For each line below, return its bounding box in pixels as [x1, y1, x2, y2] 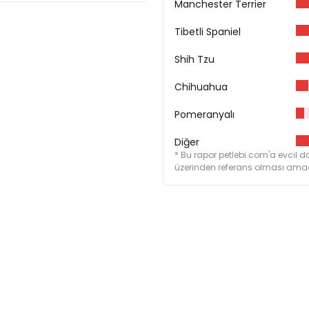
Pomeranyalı [175, 107, 235, 121]
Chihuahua [175, 79, 228, 94]
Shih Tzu [175, 52, 215, 66]
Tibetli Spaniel [175, 24, 241, 39]
